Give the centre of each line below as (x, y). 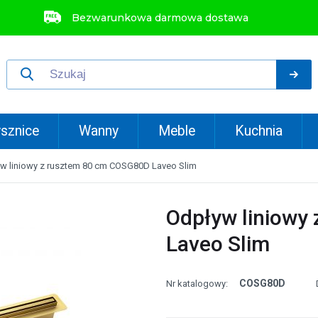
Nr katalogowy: (197, 284)
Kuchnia (259, 131)
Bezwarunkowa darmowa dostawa (160, 18)
